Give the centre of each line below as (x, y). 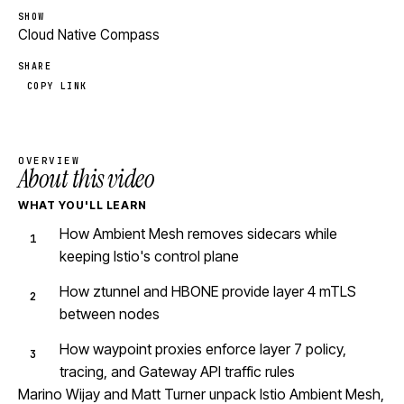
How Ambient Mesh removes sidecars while (198, 234)
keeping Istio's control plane (149, 256)
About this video (87, 179)
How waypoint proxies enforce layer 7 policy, (203, 349)
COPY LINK (57, 86)
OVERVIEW (49, 161)
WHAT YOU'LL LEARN (83, 205)
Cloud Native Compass (89, 35)
